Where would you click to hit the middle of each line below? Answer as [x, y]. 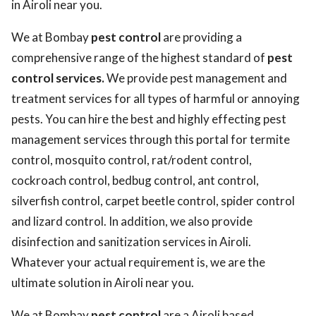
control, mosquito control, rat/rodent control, [132, 160]
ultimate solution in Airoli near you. [103, 282]
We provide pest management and [196, 78]
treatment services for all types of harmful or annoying [156, 98]
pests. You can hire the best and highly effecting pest [149, 119]
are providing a [201, 37]
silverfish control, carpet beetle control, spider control [153, 201]
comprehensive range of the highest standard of [139, 57]
